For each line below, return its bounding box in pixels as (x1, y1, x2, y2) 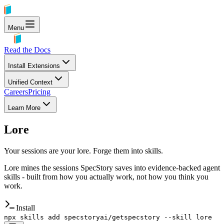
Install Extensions (8, 62, 60, 69)
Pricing (28, 87, 50, 96)
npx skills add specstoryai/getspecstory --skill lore (4, 213, 212, 221)
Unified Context (8, 78, 52, 86)
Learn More (8, 104, 40, 111)
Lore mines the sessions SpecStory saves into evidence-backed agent (4, 163, 220, 172)
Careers (4, 87, 28, 96)
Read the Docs (4, 45, 50, 54)
